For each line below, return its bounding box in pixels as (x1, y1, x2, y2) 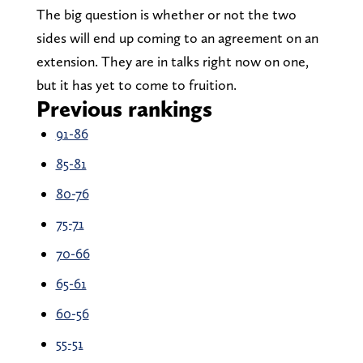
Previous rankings (36, 95, 212, 123)
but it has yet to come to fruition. (36, 76, 237, 94)
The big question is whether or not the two (36, 6, 297, 23)
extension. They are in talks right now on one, (36, 53, 309, 70)
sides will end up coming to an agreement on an (36, 29, 318, 47)
